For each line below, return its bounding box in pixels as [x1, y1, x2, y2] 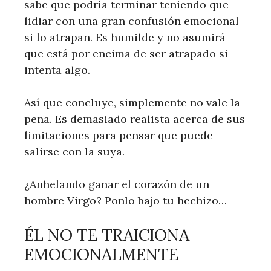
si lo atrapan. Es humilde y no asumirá [24, 30, 226, 44]
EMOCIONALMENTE [24, 244, 178, 264]
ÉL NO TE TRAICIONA [24, 224, 189, 245]
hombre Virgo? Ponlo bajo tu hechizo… [24, 194, 227, 207]
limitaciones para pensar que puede [24, 128, 213, 142]
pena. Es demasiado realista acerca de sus [24, 112, 245, 126]
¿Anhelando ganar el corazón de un [24, 177, 209, 191]
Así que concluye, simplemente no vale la [24, 96, 240, 109]
